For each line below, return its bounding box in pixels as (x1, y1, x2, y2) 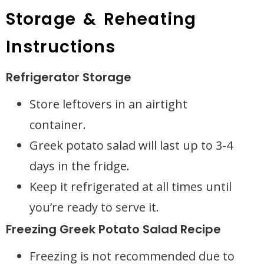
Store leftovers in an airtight (29, 96, 187, 112)
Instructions (6, 35, 116, 58)
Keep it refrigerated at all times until (29, 179, 232, 194)
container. (29, 117, 86, 133)
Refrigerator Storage (6, 69, 131, 85)
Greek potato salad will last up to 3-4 (29, 137, 233, 153)
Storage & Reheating (6, 8, 196, 31)
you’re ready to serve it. (29, 199, 159, 215)
